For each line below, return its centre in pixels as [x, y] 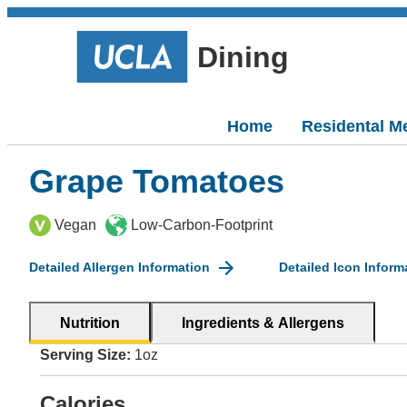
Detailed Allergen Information [119, 267]
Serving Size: [85, 355]
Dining [243, 57]
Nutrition [90, 323]
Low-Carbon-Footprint [202, 225]
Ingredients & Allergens [263, 323]
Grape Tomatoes [157, 181]
